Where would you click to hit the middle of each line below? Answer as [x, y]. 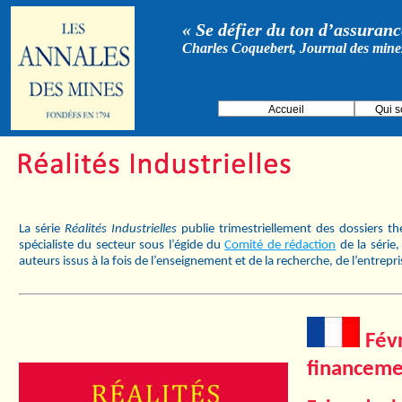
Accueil [286, 110]
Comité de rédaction [280, 245]
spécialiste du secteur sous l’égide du [122, 245]
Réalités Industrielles [121, 229]
